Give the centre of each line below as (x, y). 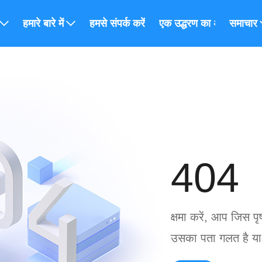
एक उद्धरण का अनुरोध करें (207, 23)
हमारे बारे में (43, 23)
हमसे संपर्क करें (117, 23)
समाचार (243, 23)
